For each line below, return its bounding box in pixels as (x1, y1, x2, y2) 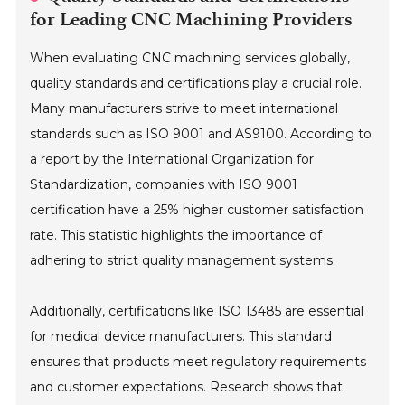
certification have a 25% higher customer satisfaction (30, 201, 364, 218)
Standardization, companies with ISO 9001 (30, 175, 298, 193)
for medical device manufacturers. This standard (30, 327, 333, 344)
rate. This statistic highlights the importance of (30, 226, 323, 243)
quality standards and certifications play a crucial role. (30, 74, 363, 91)
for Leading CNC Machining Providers (30, 7, 353, 30)
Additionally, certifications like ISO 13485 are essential (30, 302, 364, 319)
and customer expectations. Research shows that (30, 378, 344, 395)
